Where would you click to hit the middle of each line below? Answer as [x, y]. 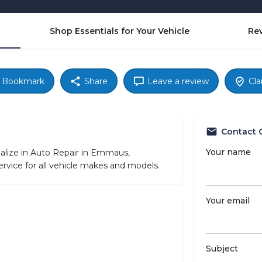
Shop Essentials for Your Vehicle [120, 31]
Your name [228, 152]
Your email [227, 200]
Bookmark [23, 81]
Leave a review [178, 81]
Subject [222, 249]
